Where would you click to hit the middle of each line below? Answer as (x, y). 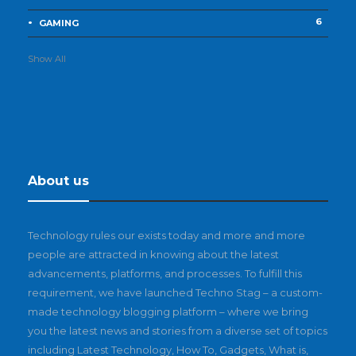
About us (58, 180)
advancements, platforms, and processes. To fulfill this (165, 273)
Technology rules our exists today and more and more (166, 235)
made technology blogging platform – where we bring (168, 311)
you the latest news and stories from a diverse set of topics (178, 330)
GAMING (59, 23)
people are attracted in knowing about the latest (153, 254)
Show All (47, 58)
